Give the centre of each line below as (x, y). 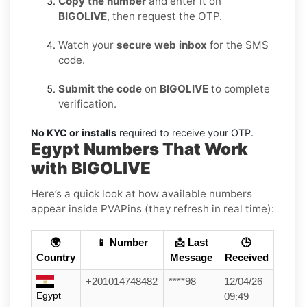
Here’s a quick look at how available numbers (142, 193)
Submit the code (100, 88)
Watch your (87, 45)
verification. (87, 103)
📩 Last (191, 242)
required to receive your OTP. (185, 132)
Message (191, 257)
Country (56, 257)
